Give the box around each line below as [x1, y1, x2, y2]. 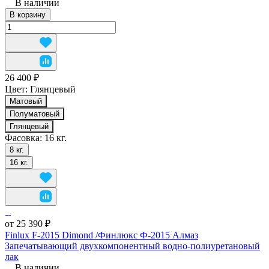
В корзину [10, 10, 46, 19]
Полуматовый [10, 109, 59, 118]
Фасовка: [5, 132, 44, 143]
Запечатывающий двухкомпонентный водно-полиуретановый [5, 240, 260, 251]
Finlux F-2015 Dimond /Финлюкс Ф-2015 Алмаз [5, 229, 198, 240]
